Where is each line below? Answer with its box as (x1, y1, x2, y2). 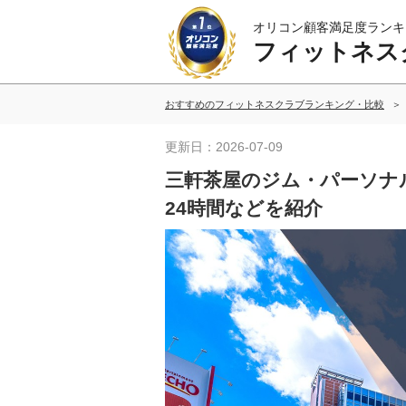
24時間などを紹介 (165, 198, 323, 218)
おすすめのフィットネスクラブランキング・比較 (165, 99, 384, 110)
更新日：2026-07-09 (165, 140, 283, 154)
